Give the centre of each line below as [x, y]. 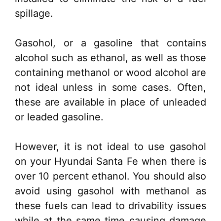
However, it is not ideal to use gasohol [110, 147]
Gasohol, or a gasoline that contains [110, 43]
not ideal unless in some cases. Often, [110, 88]
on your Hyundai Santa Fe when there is [110, 162]
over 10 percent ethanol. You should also [110, 176]
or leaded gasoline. [59, 117]
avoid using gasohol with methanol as [110, 191]
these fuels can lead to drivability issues [110, 206]
